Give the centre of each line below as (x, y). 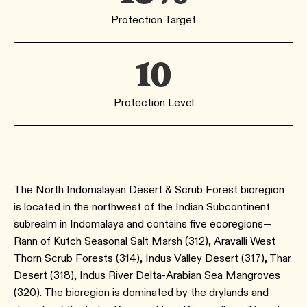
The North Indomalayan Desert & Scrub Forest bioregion (149, 189)
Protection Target (153, 20)
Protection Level (153, 102)
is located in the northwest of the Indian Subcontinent (142, 207)
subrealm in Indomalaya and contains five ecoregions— (143, 224)
